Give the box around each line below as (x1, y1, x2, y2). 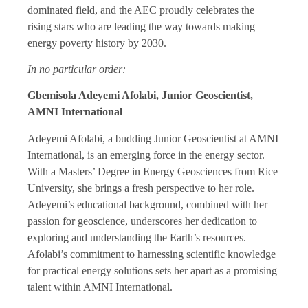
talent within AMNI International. (27, 280, 173, 293)
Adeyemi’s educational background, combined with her (27, 198, 267, 210)
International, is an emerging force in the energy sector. (27, 148, 265, 161)
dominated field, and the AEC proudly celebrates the (27, 3, 254, 16)
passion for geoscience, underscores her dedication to (27, 214, 257, 227)
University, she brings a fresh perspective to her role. (27, 181, 254, 194)
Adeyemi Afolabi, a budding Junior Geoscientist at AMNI (27, 132, 278, 144)
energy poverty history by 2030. (27, 36, 166, 49)
